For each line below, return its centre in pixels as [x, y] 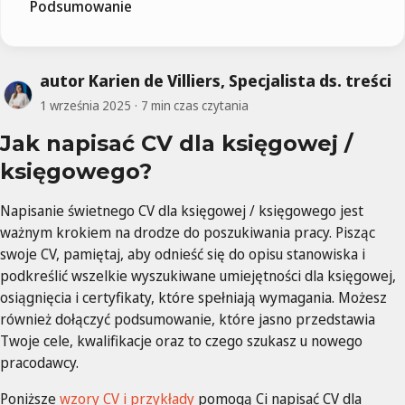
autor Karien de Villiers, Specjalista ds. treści [216, 80]
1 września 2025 [85, 105]
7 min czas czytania [195, 105]
